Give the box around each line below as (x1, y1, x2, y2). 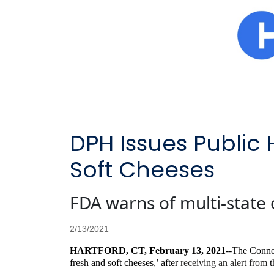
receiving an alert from (180, 257, 270, 268)
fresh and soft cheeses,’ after (70, 257, 180, 268)
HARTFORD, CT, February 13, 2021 (70, 245, 226, 256)
